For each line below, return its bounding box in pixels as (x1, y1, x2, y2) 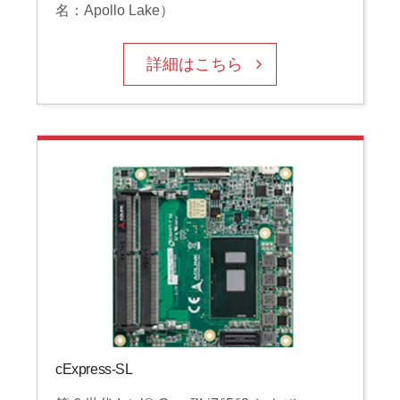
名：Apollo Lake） (54, 3, 174, 19)
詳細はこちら (146, 55, 244, 74)
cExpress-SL (54, 361, 133, 377)
